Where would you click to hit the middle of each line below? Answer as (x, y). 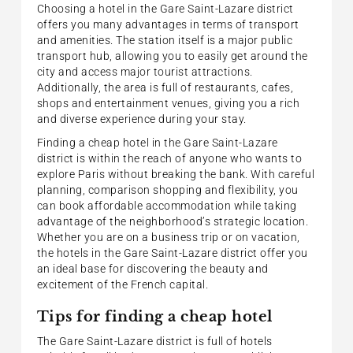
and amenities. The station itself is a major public (165, 40)
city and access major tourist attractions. (145, 71)
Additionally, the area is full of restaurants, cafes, (165, 87)
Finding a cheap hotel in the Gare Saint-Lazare (157, 142)
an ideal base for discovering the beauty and (152, 268)
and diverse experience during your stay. (141, 119)
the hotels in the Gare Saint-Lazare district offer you (172, 253)
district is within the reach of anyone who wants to (169, 158)
